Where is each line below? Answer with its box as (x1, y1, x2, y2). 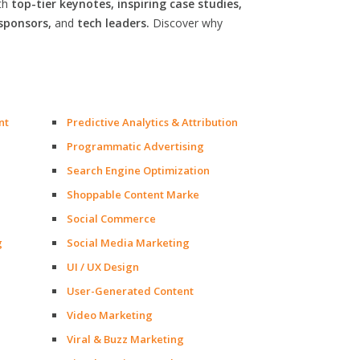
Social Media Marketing (67, 235, 190, 250)
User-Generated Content (67, 284, 194, 298)
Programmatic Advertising (67, 139, 204, 153)
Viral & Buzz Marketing (67, 332, 184, 346)
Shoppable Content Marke (67, 187, 199, 202)
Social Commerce (67, 211, 156, 226)
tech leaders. (77, 15, 149, 31)
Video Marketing (67, 308, 153, 322)
